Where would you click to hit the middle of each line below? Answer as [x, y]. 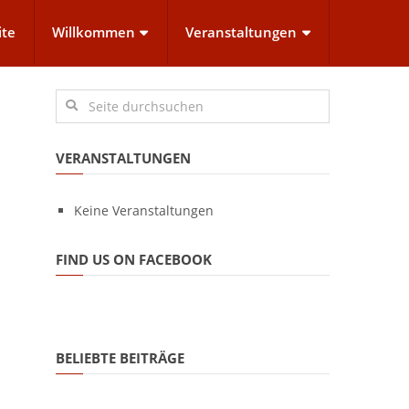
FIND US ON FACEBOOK [134, 259]
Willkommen [94, 32]
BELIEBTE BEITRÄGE [120, 358]
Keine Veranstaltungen [144, 210]
